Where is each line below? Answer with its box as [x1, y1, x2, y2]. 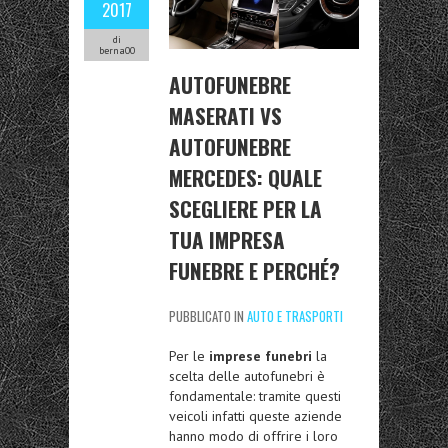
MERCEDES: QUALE [169, 162, 322, 194]
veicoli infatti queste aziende [169, 407, 342, 426]
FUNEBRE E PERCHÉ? [169, 255, 340, 287]
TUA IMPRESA [169, 224, 285, 256]
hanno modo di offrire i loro [169, 427, 338, 446]
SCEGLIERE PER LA [169, 193, 322, 225]
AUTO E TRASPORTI [247, 306, 343, 327]
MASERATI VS [169, 100, 282, 132]
